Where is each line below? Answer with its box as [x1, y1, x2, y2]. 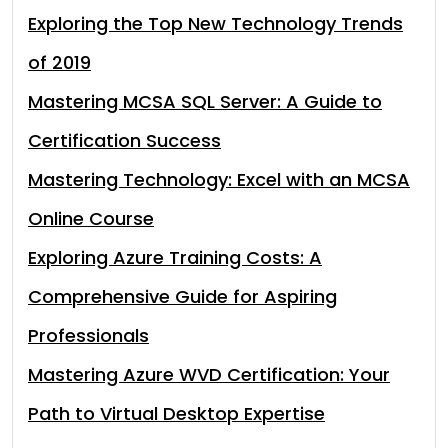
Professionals [28, 323, 149, 348]
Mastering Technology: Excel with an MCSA [28, 167, 410, 192]
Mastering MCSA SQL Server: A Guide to [28, 89, 382, 114]
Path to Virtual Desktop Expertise [28, 401, 325, 426]
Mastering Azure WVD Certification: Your [28, 362, 390, 387]
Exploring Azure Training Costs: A [28, 245, 322, 270]
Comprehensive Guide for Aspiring [28, 284, 337, 309]
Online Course [28, 206, 154, 231]
